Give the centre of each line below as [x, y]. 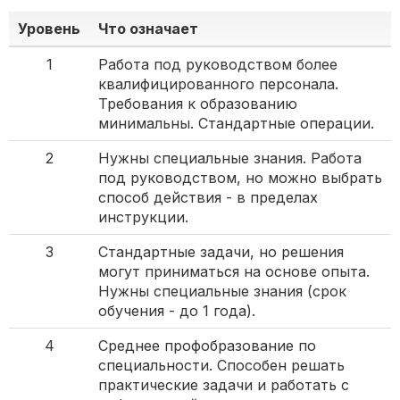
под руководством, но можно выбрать [240, 178]
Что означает [148, 29]
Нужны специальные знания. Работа [230, 158]
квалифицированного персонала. [218, 84]
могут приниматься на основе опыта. [234, 272]
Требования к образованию [198, 104]
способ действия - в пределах [208, 198]
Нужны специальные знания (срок [222, 292]
